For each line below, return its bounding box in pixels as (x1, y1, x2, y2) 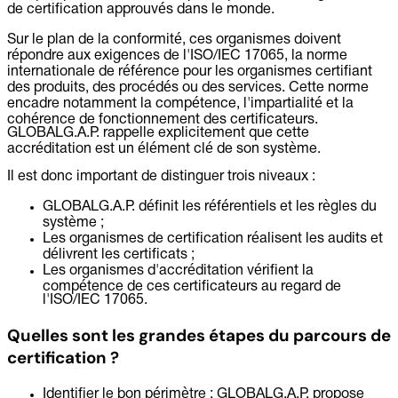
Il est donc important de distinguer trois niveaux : (7, 171, 315, 184)
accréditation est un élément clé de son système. (7, 143, 321, 156)
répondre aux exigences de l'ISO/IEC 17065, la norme (7, 50, 347, 63)
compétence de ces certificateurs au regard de (43, 281, 341, 294)
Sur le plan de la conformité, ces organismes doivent (7, 34, 341, 47)
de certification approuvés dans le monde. (7, 4, 275, 17)
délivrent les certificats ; (43, 249, 195, 262)
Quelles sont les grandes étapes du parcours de (7, 324, 391, 347)
